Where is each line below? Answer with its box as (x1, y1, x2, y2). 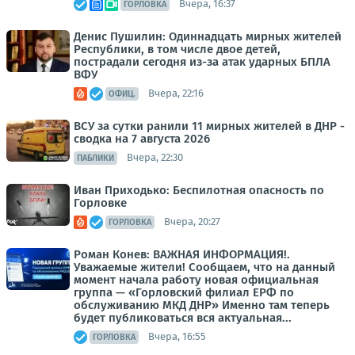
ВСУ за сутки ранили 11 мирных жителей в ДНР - (74, 118, 345, 133)
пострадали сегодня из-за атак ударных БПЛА (74, 54, 330, 69)
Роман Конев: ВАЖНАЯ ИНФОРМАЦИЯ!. (74, 246, 290, 261)
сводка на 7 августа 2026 (74, 131, 210, 146)
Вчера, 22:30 (127, 151, 183, 164)
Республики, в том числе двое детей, (74, 41, 281, 56)
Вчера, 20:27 (164, 216, 220, 228)
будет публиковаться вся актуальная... (74, 310, 292, 325)
